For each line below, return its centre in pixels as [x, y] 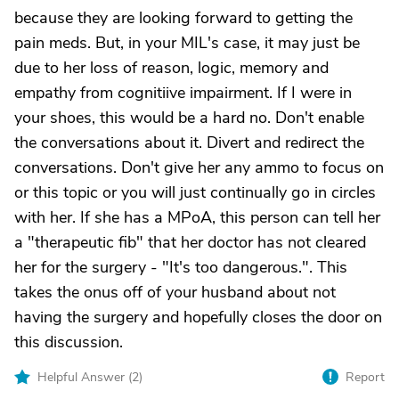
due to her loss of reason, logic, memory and [171, 68]
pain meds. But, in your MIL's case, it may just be [187, 43]
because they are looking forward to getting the [183, 18]
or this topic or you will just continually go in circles [195, 192]
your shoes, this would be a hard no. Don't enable [189, 118]
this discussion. [69, 342]
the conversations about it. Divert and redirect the [189, 142]
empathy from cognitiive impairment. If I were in [183, 93]
